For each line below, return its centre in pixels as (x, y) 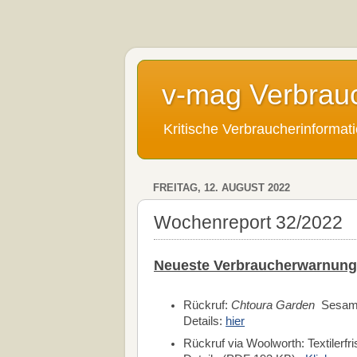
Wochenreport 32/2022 (248, 222)
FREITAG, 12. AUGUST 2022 (222, 188)
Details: (205, 322)
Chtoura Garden (273, 306)
